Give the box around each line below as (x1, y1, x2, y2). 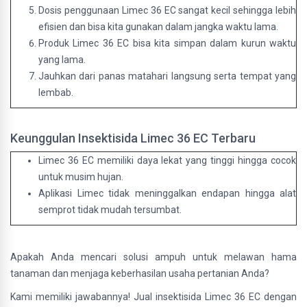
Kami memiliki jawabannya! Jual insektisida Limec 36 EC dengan (10, 291, 297, 302)
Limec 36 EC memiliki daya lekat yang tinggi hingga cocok (38, 155, 296, 166)
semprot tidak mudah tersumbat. (38, 204, 182, 215)
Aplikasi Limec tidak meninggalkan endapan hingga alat (38, 188, 296, 199)
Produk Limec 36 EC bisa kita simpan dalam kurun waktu (38, 38, 296, 49)
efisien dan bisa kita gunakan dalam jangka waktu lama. (38, 21, 278, 32)
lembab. (38, 87, 73, 98)
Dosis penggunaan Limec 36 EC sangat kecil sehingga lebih (38, 5, 296, 16)
